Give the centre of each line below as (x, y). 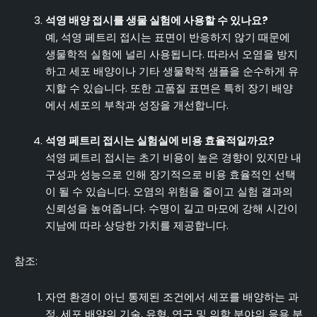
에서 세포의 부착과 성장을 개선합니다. (137, 106)
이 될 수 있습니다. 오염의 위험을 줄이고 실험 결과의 (169, 191)
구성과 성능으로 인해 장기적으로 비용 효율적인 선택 (170, 174)
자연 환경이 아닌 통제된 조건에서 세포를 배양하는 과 (172, 297)
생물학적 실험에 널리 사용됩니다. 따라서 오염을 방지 (171, 55)
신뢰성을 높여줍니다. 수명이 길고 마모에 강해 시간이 (171, 208)
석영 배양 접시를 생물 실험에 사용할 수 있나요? (156, 21)
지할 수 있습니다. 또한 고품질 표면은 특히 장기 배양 (169, 89)
